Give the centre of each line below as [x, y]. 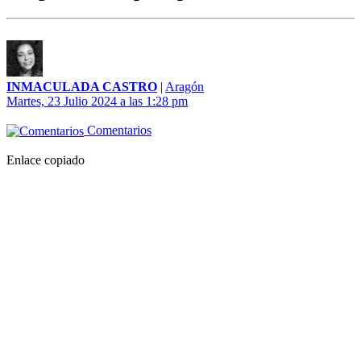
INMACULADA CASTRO [82, 87]
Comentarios [118, 131]
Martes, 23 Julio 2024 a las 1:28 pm [97, 102]
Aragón [185, 87]
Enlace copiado [46, 160]
